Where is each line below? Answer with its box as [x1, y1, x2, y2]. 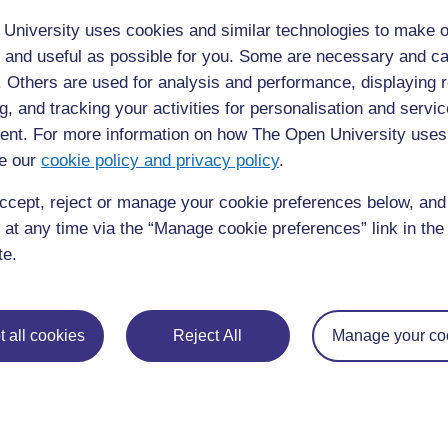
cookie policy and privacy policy [41, 150, 279, 170]
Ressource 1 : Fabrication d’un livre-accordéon [55, 285, 412, 303]
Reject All [173, 326, 243, 344]
